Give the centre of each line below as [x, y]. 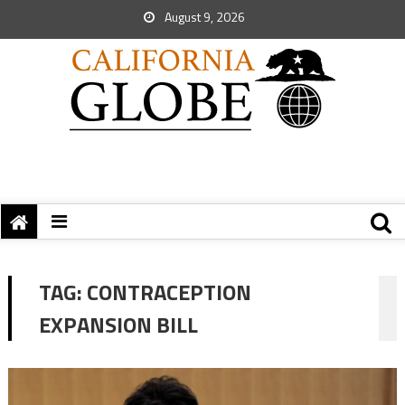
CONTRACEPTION [169, 292]
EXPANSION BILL [118, 325]
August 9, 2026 [203, 17]
